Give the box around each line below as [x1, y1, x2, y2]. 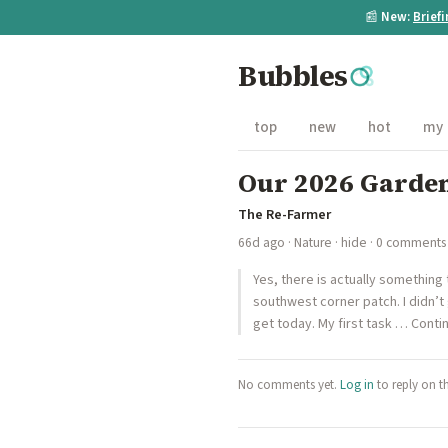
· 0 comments [367, 233, 446, 252]
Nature [294, 233, 332, 252]
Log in [340, 376, 374, 394]
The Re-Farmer [238, 204, 331, 225]
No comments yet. [238, 376, 340, 394]
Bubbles [238, 57, 348, 95]
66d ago [238, 233, 285, 252]
